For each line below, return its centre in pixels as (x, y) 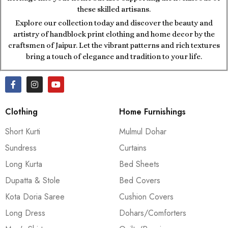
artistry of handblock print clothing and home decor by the (114, 34)
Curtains (133, 148)
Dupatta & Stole (33, 180)
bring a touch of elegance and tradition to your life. (114, 56)
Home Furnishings (152, 111)
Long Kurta (24, 164)
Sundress (21, 148)
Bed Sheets (139, 164)
